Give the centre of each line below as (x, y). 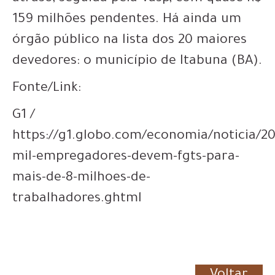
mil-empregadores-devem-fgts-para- (126, 157)
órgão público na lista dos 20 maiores (130, 41)
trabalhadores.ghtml (77, 199)
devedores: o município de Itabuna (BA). (137, 62)
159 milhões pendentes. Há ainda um (127, 20)
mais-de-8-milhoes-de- (81, 178)
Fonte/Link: (47, 89)
